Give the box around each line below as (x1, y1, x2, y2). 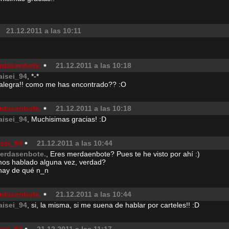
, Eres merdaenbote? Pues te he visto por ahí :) (46, 150, 200, 158)
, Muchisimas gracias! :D (27, 115, 106, 123)
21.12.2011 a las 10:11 (6, 27, 81, 35)
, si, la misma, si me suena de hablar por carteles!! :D (27, 201, 199, 209)
